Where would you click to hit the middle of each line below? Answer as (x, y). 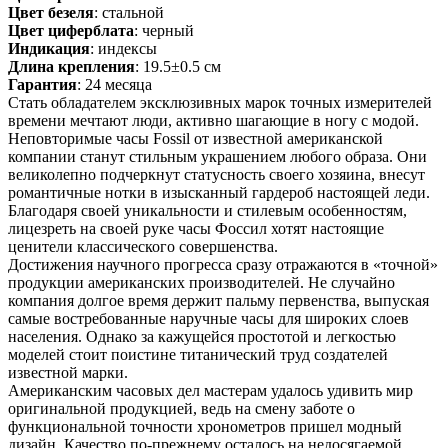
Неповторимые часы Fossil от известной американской (195, 138)
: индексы (123, 48)
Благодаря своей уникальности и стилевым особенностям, (207, 210)
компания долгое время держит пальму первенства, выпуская (218, 300)
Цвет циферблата (71, 30)
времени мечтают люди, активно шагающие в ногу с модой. (213, 120)
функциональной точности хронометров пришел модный (205, 426)
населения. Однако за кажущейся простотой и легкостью (202, 336)
